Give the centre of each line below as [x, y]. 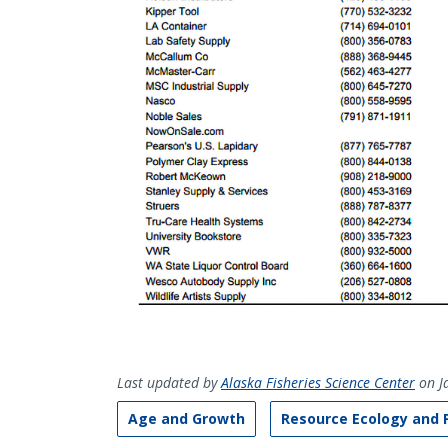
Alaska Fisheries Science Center [318, 383]
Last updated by [169, 383]
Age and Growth [186, 419]
